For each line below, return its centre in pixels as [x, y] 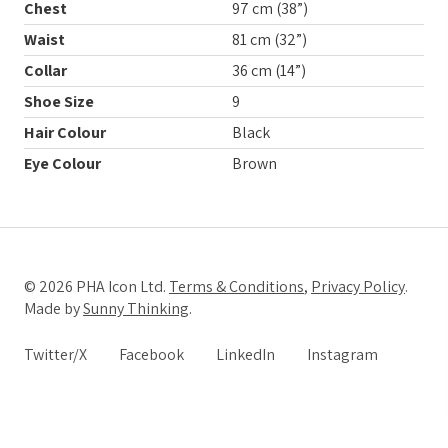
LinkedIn [245, 354]
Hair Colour [65, 132]
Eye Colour [62, 163]
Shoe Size [59, 101]
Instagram [342, 354]
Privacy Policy [358, 286]
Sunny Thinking [136, 308]
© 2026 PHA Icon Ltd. [96, 286]
